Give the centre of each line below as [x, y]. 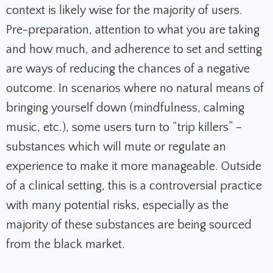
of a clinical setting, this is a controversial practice [134, 186]
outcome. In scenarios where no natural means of [135, 89]
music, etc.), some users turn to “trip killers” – [124, 128]
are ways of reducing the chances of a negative [128, 69]
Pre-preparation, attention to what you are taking [133, 30]
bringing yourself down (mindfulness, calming [125, 108]
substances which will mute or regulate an [116, 147]
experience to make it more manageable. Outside [134, 167]
